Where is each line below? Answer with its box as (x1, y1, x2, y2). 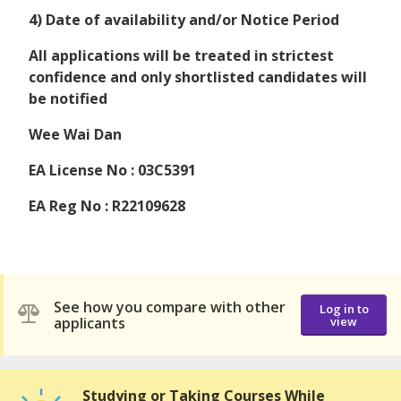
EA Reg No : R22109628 (29, 196, 185, 217)
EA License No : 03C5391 (29, 160, 196, 181)
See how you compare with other (54, 296, 286, 317)
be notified (29, 89, 107, 109)
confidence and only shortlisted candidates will (29, 67, 367, 88)
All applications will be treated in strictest (29, 46, 334, 66)
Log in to (319, 300, 369, 317)
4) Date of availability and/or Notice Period (29, 10, 339, 30)
